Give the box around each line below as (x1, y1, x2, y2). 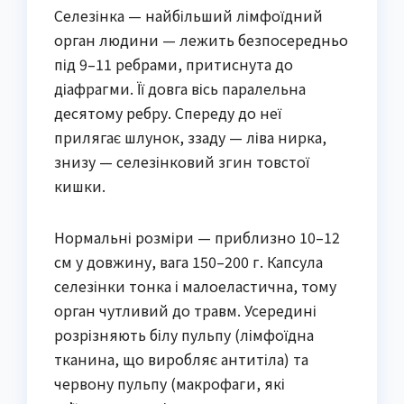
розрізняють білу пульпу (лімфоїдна (54, 323, 314, 345)
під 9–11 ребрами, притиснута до (54, 52, 293, 75)
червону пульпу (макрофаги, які (54, 372, 285, 394)
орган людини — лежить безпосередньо (54, 28, 348, 50)
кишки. (54, 174, 106, 197)
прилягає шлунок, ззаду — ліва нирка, (54, 125, 326, 148)
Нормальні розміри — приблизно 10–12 (54, 225, 340, 248)
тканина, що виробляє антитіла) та (54, 347, 308, 370)
